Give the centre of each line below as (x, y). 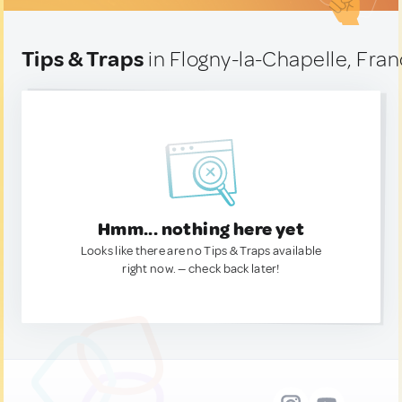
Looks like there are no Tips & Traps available (201, 251)
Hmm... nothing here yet (201, 229)
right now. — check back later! (201, 269)
